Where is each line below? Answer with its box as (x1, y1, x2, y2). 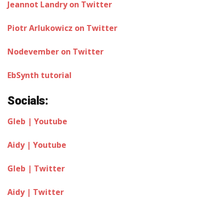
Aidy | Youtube (7, 139, 66, 150)
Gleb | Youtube (7, 115, 67, 127)
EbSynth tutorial (7, 69, 72, 81)
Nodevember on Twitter (7, 46, 104, 57)
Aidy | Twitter (7, 186, 64, 197)
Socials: (7, 93, 48, 108)
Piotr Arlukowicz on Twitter (7, 22, 117, 33)
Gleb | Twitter (7, 163, 65, 174)
